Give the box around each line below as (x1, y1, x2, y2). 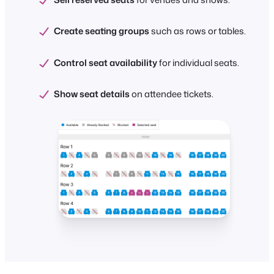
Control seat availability (54, 56, 157, 69)
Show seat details (54, 87, 130, 101)
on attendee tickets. (130, 87, 213, 101)
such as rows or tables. (149, 24, 246, 38)
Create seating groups (54, 24, 149, 38)
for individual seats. (157, 56, 239, 69)
